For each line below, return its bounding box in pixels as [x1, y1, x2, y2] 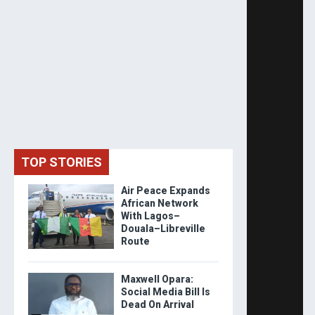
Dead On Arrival [120, 299, 194, 311]
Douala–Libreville [120, 223, 205, 235]
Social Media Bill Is [120, 286, 210, 298]
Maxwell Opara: [120, 274, 193, 285]
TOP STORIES [21, 155, 102, 170]
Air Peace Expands [120, 185, 210, 197]
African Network [120, 198, 198, 210]
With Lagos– [120, 210, 180, 222]
